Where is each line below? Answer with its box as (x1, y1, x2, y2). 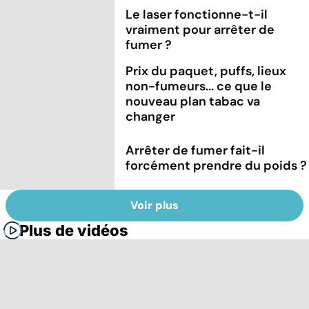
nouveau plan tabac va (126, 92, 261, 110)
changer (126, 108, 176, 125)
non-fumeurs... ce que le (126, 77, 272, 94)
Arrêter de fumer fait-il (126, 141, 266, 159)
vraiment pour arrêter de (126, 21, 275, 38)
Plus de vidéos (19, 221, 128, 240)
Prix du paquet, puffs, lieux (126, 62, 287, 79)
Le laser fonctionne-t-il (126, 6, 268, 23)
